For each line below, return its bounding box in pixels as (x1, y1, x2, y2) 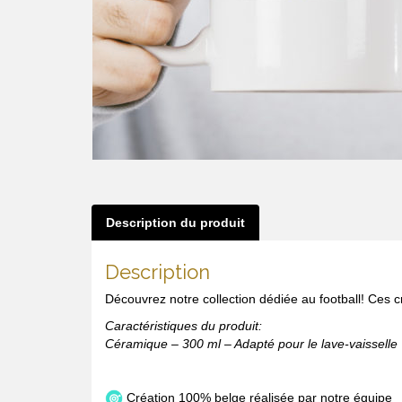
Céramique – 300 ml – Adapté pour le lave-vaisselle (105, 336, 398, 351)
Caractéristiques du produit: (105, 319, 262, 333)
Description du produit (106, 215, 245, 230)
